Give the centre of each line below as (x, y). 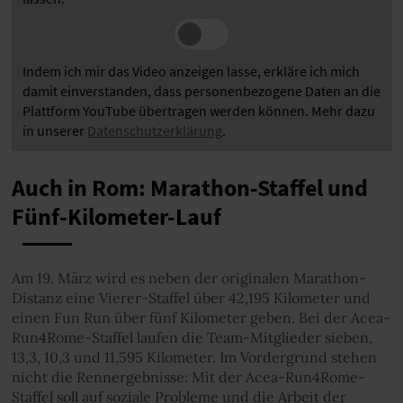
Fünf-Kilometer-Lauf (116, 217)
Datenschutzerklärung (155, 130)
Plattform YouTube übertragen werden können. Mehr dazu (199, 110)
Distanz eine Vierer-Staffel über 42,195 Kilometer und (191, 297)
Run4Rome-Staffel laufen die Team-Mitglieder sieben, (192, 337)
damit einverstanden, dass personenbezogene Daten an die (201, 90)
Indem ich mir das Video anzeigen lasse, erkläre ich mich (191, 71)
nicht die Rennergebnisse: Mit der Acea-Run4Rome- (188, 376)
